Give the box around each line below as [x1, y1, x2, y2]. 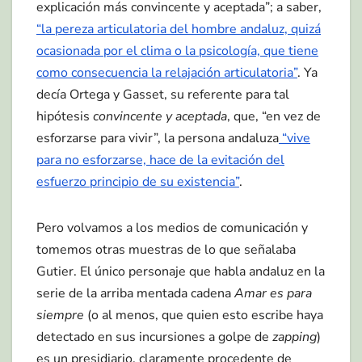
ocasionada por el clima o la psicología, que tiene [36, 41, 318, 60]
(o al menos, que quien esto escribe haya [84, 305, 323, 324]
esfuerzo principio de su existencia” [36, 172, 239, 191]
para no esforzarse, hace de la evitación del [36, 150, 284, 169]
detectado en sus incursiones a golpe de [36, 327, 272, 346]
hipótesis [36, 107, 93, 125]
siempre [36, 305, 84, 324]
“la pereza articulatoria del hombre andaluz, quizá [36, 19, 321, 38]
